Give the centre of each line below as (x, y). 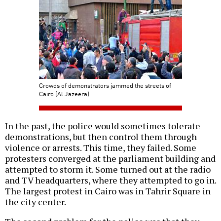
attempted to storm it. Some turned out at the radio (108, 169)
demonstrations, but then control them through (101, 137)
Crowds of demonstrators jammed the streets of (105, 85)
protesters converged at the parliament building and (110, 159)
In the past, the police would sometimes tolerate (103, 126)
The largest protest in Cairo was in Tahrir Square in (108, 191)
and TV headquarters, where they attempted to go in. (110, 180)
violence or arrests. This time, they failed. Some (101, 148)
